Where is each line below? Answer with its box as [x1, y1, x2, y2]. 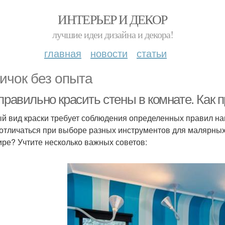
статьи [137, 46, 167, 60]
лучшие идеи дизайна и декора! [52, 28, 173, 41]
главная [44, 46, 81, 60]
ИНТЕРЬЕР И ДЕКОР [58, 11, 167, 28]
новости [90, 46, 128, 60]
